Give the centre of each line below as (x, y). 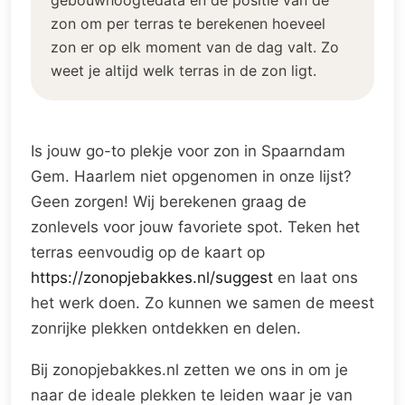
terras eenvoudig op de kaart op (148, 252)
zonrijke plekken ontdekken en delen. (166, 328)
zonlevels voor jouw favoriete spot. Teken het (195, 227)
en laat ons (316, 278)
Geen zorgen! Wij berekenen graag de (169, 202)
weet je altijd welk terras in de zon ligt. (184, 71)
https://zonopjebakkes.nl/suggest (152, 278)
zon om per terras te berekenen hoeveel (188, 24)
